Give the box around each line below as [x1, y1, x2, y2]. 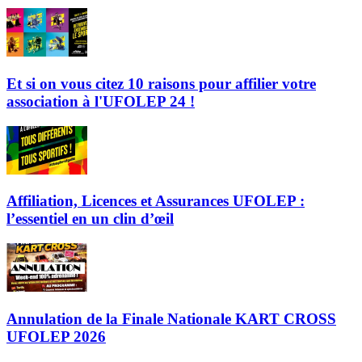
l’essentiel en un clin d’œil [6, 210, 174, 228]
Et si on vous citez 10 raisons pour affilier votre [6, 74, 316, 92]
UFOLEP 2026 [6, 327, 106, 345]
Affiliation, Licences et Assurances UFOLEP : [6, 192, 305, 210]
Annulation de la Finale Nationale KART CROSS [6, 309, 336, 327]
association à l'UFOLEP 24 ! [6, 92, 195, 110]
